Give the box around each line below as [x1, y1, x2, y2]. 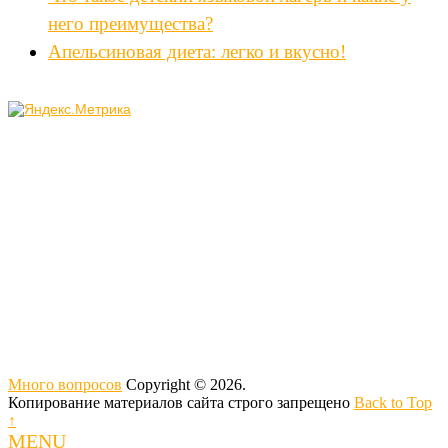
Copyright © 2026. [122, 375, 246, 393]
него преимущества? [48, 12, 213, 34]
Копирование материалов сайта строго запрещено [8, 393, 354, 411]
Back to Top [354, 393, 432, 411]
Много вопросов [8, 375, 122, 393]
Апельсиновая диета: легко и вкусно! [48, 40, 346, 62]
